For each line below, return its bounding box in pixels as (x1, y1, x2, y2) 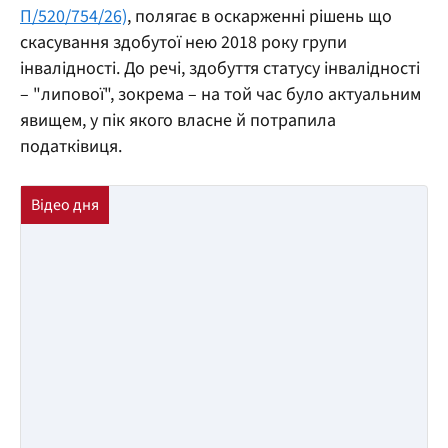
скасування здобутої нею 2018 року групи (20, 29, 347, 55)
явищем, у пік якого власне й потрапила (20, 107, 336, 133)
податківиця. (20, 133, 122, 159)
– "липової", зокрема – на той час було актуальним (20, 81, 421, 107)
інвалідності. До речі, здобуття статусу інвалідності (20, 55, 420, 81)
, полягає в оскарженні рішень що (127, 3, 392, 29)
